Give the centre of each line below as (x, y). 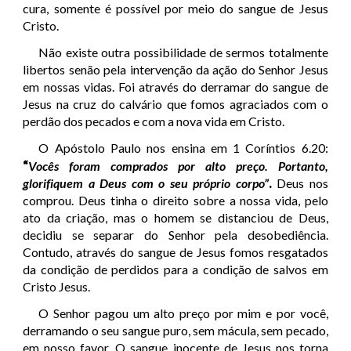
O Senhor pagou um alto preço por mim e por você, (183, 313)
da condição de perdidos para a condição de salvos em (175, 270)
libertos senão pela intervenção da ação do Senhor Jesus (175, 70)
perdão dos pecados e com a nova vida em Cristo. (154, 121)
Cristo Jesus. (57, 287)
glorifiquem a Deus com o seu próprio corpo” (146, 183)
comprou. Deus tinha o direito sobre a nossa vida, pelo (175, 201)
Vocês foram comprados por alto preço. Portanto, (178, 166)
